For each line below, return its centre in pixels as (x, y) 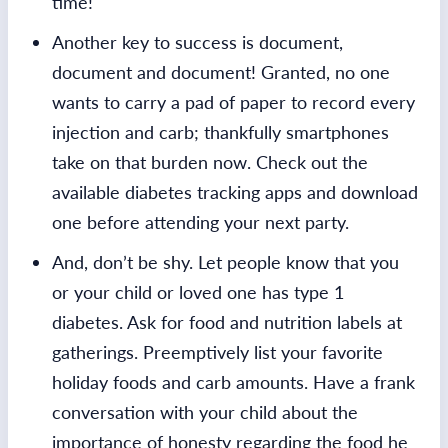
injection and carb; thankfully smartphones (220, 131)
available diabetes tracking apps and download (235, 191)
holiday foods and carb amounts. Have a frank (233, 381)
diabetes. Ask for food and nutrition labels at (227, 321)
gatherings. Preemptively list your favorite (217, 351)
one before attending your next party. (200, 221)
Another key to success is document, (197, 41)
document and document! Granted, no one (221, 71)
